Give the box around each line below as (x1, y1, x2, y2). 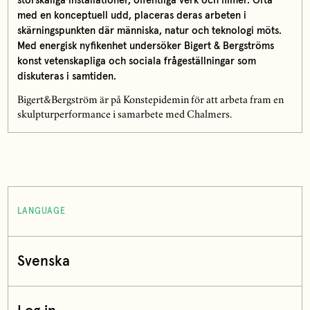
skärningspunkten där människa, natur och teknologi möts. (17, 25, 282, 36)
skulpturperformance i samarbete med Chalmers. (17, 111, 232, 121)
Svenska (17, 254, 70, 269)
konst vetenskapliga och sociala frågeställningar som (17, 55, 256, 66)
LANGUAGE (17, 206, 66, 216)
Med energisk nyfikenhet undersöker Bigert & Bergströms (17, 40, 274, 51)
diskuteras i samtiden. (17, 71, 116, 82)
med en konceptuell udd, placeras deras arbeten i (17, 10, 246, 21)
